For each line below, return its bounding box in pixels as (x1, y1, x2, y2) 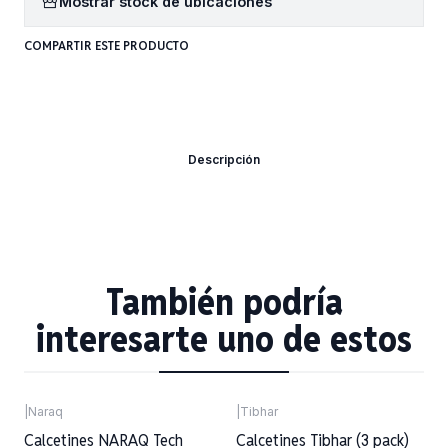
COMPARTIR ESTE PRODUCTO (24, 36, 189, 54)
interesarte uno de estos (36, 316, 412, 363)
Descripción (188, 152, 260, 168)
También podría (105, 279, 343, 326)
